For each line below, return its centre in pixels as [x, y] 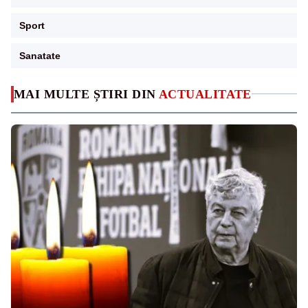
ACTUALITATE [205, 94]
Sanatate [40, 55]
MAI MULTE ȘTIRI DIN [86, 94]
